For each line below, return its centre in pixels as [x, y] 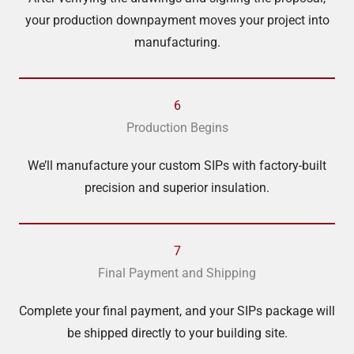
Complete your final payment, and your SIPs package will [177, 312]
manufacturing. [177, 43]
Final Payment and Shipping [177, 274]
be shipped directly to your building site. [177, 334]
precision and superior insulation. [177, 188]
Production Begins [177, 128]
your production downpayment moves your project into [177, 21]
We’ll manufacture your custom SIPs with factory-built [177, 166]
